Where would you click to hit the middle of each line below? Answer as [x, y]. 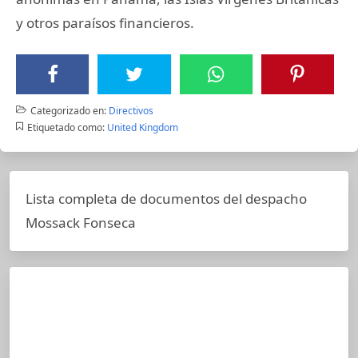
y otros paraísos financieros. [105, 22]
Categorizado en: [68, 110]
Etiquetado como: [66, 127]
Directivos [131, 110]
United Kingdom [142, 127]
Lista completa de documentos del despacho [166, 198]
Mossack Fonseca [81, 222]
